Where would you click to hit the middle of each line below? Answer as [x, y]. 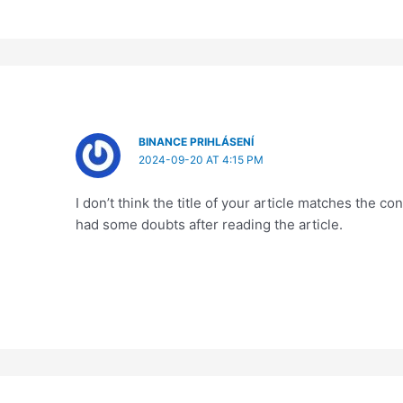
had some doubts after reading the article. [210, 225]
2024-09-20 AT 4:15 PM [201, 160]
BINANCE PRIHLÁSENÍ [197, 142]
